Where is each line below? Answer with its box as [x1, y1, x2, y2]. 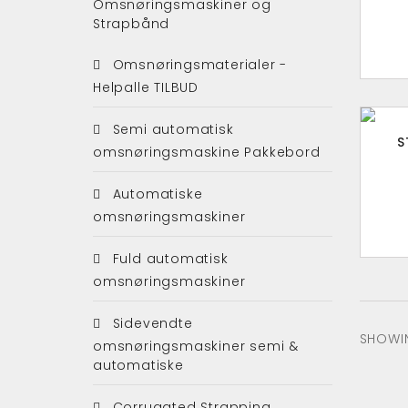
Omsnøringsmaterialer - [107, 55, 288, 74]
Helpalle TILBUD [93, 77, 199, 97]
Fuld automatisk [107, 249, 229, 268]
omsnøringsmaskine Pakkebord [93, 142, 321, 161]
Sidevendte [107, 313, 193, 332]
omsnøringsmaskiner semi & [93, 336, 300, 355]
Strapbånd [93, 14, 170, 33]
